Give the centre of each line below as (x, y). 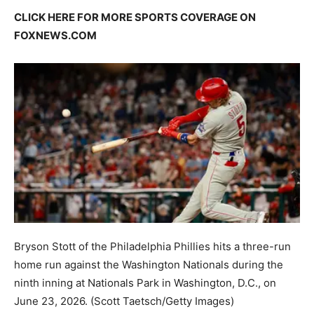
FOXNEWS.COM (55, 36)
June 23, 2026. (51, 301)
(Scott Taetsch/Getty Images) (162, 301)
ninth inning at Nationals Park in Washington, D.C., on (145, 283)
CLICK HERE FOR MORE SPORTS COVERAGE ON (135, 18)
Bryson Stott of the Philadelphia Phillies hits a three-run (152, 247)
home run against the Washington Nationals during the (149, 265)
